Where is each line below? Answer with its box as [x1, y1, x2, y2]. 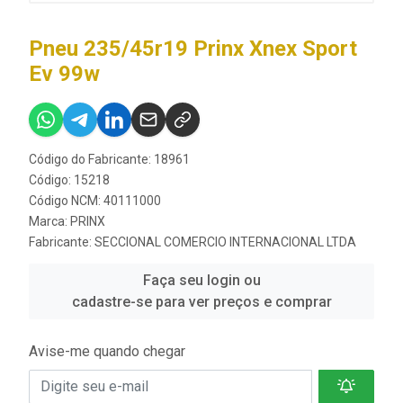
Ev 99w [29, 60, 100, 86]
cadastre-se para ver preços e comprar [71, 292, 332, 310]
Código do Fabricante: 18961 [29, 151, 190, 166]
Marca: [29, 213, 70, 228]
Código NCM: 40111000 [29, 193, 161, 208]
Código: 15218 [29, 172, 110, 187]
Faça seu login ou [142, 271, 261, 289]
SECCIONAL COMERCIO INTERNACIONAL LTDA [94, 234, 356, 249]
